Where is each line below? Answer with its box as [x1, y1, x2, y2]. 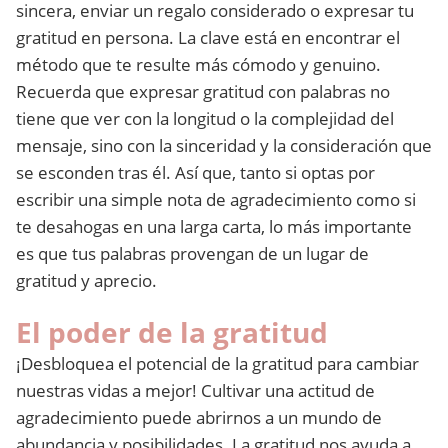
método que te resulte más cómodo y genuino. [16, 53, 381, 76]
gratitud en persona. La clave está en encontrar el [16, 26, 400, 49]
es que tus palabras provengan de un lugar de [16, 242, 369, 265]
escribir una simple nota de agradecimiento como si [16, 188, 416, 211]
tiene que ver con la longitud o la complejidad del [16, 107, 394, 130]
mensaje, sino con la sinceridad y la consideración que [16, 134, 432, 157]
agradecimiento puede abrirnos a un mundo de [16, 406, 382, 429]
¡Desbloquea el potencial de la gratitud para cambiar [16, 352, 419, 375]
